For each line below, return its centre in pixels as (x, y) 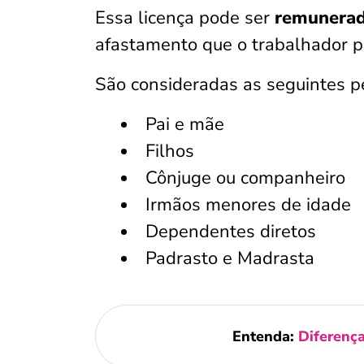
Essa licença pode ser (185, 18)
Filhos (170, 151)
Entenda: (266, 336)
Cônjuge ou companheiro (245, 178)
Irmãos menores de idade (248, 205)
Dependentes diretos (231, 232)
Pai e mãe (185, 124)
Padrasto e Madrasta (230, 258)
